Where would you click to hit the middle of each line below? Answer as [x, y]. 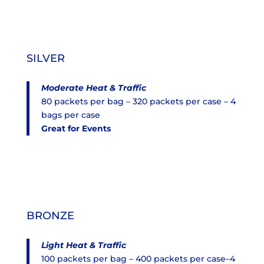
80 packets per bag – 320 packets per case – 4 [138, 101]
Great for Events [76, 128]
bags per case [70, 115]
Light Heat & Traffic [83, 245]
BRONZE [50, 215]
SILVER [45, 58]
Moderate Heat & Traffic [93, 88]
